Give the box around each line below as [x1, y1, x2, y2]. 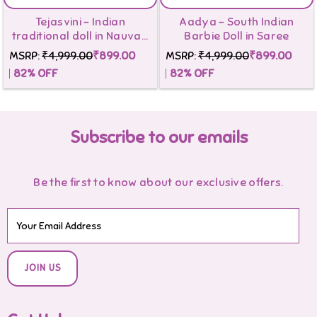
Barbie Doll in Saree [184, 28, 289, 43]
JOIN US [23, 263, 62, 275]
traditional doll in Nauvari [11, 28, 149, 43]
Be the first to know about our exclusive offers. [33, 175, 284, 190]
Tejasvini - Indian [35, 14, 125, 29]
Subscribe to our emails [69, 126, 248, 148]
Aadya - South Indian [179, 14, 294, 29]
